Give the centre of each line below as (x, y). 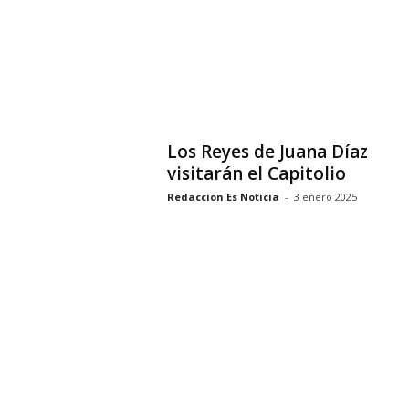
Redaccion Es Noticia (223, 197)
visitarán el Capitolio (256, 173)
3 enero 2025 (325, 197)
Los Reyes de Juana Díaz (267, 152)
